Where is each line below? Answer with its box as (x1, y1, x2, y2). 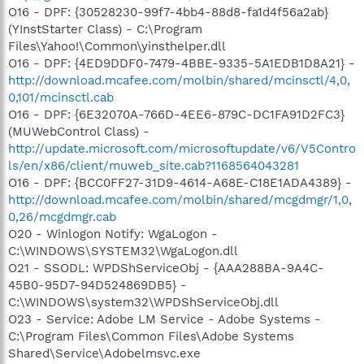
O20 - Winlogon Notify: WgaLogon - (8, 226, 218, 241)
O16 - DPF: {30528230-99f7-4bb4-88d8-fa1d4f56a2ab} (8, 4, 328, 19)
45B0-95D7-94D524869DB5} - (8, 277, 187, 292)
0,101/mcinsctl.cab (8, 89, 114, 105)
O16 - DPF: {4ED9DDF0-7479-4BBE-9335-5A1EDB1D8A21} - (8, 55, 355, 71)
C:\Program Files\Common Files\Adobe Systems (8, 328, 294, 344)
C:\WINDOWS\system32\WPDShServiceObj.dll (8, 294, 279, 310)
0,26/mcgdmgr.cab (8, 209, 116, 224)
